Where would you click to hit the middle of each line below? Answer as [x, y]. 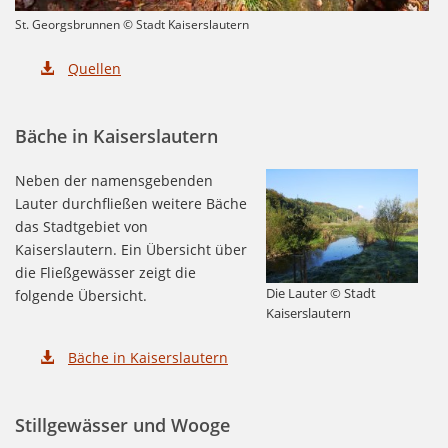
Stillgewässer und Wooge [122, 425]
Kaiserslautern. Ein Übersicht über [131, 249]
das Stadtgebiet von [81, 226]
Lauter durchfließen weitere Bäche [131, 203]
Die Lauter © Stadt [320, 293]
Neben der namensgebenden [114, 180]
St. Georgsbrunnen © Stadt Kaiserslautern [132, 24]
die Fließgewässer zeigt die [105, 272]
